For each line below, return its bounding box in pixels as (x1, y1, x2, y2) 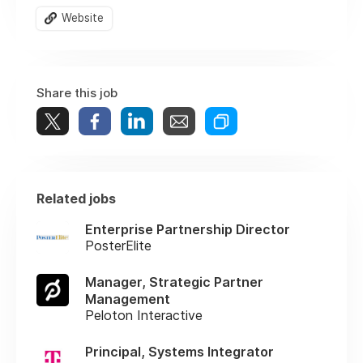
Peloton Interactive (85, 306, 203, 323)
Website (62, 11, 104, 24)
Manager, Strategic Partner (85, 273, 263, 290)
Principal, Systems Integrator (85, 343, 274, 360)
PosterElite (85, 237, 152, 254)
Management (85, 290, 170, 307)
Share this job (36, 84, 117, 100)
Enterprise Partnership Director (85, 220, 290, 237)
